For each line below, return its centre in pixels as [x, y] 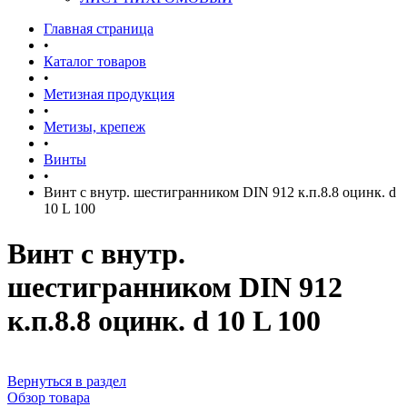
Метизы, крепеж [94, 127]
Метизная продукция [109, 94]
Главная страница [99, 29]
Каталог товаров [95, 62]
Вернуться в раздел [67, 382]
